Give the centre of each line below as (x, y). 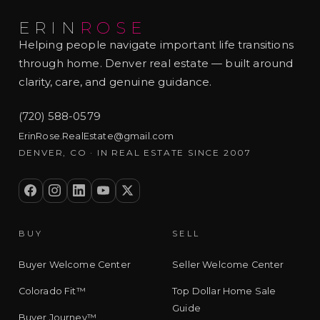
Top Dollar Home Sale (224, 291)
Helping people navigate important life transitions (156, 45)
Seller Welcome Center (228, 265)
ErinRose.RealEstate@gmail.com (96, 136)
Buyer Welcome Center (74, 265)
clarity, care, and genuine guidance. (115, 82)
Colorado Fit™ (52, 291)
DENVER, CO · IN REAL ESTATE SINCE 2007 (135, 153)
